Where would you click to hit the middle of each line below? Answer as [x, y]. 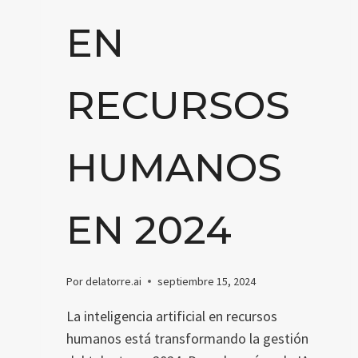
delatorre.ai [114, 281]
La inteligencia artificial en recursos [172, 316]
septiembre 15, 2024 [207, 281]
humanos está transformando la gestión [187, 338]
